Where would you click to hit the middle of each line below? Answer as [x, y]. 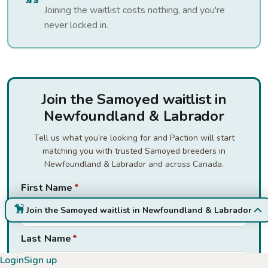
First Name [47, 188]
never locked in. [76, 25]
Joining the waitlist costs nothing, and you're [135, 10]
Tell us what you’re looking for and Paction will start [134, 138]
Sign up [40, 260]
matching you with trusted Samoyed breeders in [134, 151]
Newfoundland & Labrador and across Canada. [134, 164]
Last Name [46, 239]
